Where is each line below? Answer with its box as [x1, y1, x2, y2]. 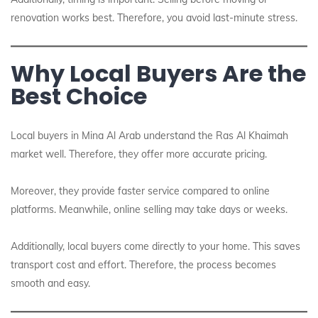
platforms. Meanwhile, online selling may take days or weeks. [11, 203, 287, 216]
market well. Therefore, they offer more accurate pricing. [11, 148, 267, 160]
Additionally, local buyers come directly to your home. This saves [11, 240, 300, 253]
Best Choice [11, 80, 147, 112]
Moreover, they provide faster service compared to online [11, 185, 270, 197]
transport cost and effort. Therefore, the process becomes [11, 258, 276, 271]
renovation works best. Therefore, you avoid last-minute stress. [11, 11, 297, 24]
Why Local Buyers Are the [11, 57, 306, 89]
